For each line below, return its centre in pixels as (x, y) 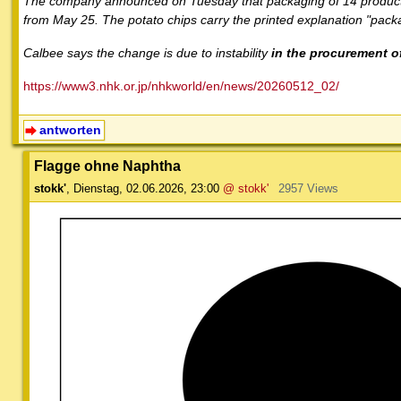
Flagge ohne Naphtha (107, 166)
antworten (70, 130)
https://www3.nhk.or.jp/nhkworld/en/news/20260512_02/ (181, 86)
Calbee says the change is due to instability (147, 53)
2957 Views (308, 189)
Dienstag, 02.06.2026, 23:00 (146, 189)
